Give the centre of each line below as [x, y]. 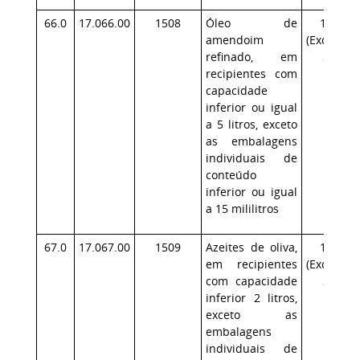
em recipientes [252, 264]
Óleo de [252, 23]
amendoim [235, 40]
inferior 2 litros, [252, 298]
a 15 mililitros [242, 209]
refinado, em [252, 57]
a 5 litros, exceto [252, 124]
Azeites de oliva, [252, 247]
